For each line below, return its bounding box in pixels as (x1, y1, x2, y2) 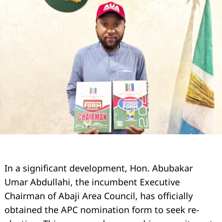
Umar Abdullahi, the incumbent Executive (4, 176, 180, 188)
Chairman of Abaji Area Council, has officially (4, 190, 193, 202)
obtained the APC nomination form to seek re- (4, 204, 199, 216)
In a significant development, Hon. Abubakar (4, 162, 193, 174)
